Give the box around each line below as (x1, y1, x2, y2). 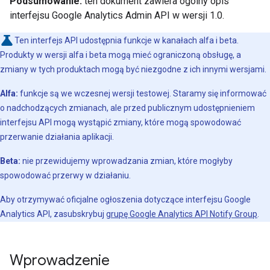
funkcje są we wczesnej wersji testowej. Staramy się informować (18, 89, 266, 98)
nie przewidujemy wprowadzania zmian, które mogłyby (20, 156, 233, 166)
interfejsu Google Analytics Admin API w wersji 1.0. (10, 10, 224, 21)
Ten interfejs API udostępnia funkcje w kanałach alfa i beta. (14, 36, 239, 45)
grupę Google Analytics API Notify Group (106, 209, 257, 219)
